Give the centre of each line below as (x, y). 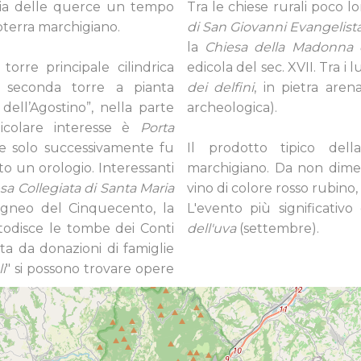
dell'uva (212, 228)
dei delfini (220, 87)
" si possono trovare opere (90, 269)
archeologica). (232, 108)
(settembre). (278, 228)
